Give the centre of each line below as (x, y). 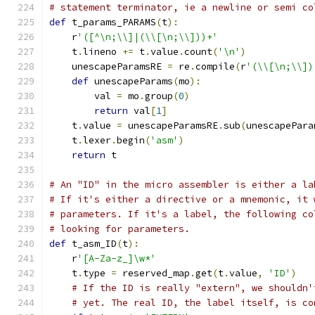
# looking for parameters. (120, 229)
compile (215, 66)
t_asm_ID (91, 244)
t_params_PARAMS (111, 22)
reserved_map (153, 273)
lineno (103, 52)
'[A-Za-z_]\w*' (117, 258)
